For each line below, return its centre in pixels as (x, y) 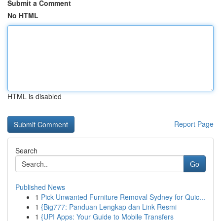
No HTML (23, 15)
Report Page (194, 124)
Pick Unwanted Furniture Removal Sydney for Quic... (123, 197)
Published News (40, 187)
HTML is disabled (35, 96)
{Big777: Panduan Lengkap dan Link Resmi (109, 207)
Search (26, 150)
